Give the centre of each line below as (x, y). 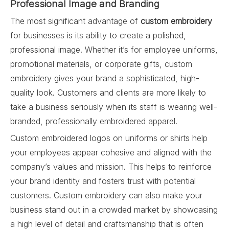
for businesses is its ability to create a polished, (98, 35)
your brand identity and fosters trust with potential (103, 181)
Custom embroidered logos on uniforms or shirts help (109, 138)
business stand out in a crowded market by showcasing (114, 210)
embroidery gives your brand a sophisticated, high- (105, 78)
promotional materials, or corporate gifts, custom (101, 64)
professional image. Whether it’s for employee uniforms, (114, 50)
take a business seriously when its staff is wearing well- (114, 107)
